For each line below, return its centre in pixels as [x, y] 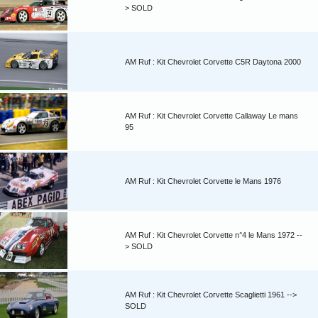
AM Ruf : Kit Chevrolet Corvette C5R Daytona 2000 [213, 62]
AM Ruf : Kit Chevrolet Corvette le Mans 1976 [203, 181]
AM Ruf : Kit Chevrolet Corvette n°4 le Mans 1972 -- [214, 235]
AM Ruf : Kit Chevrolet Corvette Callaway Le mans [212, 116]
